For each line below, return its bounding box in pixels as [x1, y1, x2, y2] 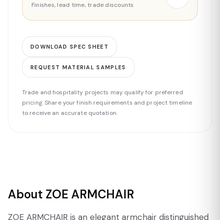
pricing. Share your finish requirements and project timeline [22, 99, 192, 107]
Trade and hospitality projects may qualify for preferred [22, 88, 183, 96]
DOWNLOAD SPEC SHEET [30, 43, 109, 50]
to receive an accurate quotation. [22, 109, 117, 117]
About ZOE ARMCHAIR [8, 187, 134, 202]
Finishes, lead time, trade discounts [31, 1, 134, 9]
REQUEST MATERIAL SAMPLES [30, 64, 126, 71]
